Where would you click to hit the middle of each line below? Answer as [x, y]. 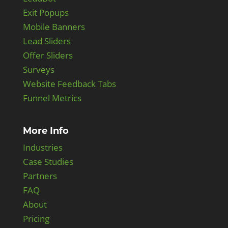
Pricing [36, 218]
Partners [40, 176]
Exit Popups [46, 12]
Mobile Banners [54, 26]
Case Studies [48, 161]
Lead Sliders [47, 41]
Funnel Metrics [52, 98]
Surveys [38, 69]
